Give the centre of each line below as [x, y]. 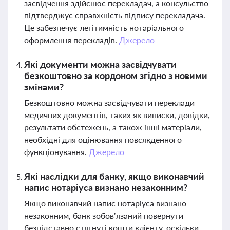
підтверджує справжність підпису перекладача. [115, 15]
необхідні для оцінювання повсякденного [103, 139]
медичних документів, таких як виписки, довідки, [117, 115]
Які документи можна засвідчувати [100, 64]
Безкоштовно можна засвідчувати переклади [109, 102]
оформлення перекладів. [72, 40]
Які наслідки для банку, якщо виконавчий [114, 176]
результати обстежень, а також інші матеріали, [113, 127]
